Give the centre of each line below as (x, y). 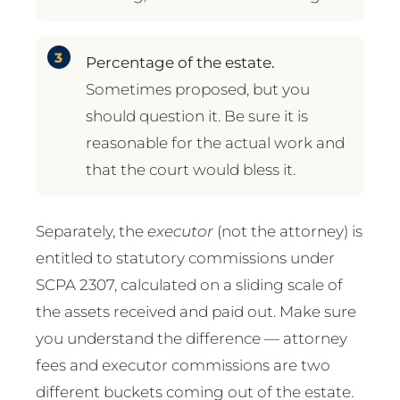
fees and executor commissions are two (183, 365)
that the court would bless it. (191, 169)
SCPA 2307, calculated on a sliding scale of (189, 285)
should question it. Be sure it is (197, 115)
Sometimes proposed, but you (198, 88)
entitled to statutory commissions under (185, 258)
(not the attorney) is (288, 231)
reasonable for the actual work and (216, 142)
